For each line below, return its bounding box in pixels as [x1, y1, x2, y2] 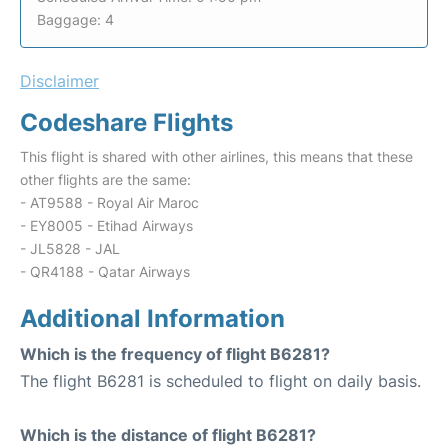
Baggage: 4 [37, 11, 114, 28]
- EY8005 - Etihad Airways [20, 217, 193, 234]
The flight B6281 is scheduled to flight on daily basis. [20, 371, 421, 391]
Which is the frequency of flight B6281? [20, 344, 330, 364]
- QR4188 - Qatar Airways [20, 263, 190, 280]
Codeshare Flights [20, 108, 233, 137]
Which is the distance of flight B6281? [20, 425, 316, 445]
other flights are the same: [20, 171, 191, 188]
